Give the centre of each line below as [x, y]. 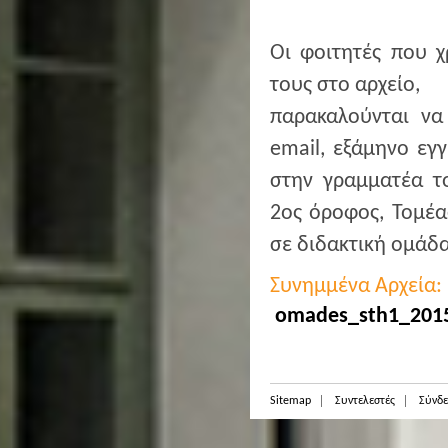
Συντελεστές [365, 401]
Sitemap [290, 401]
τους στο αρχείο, [345, 85]
